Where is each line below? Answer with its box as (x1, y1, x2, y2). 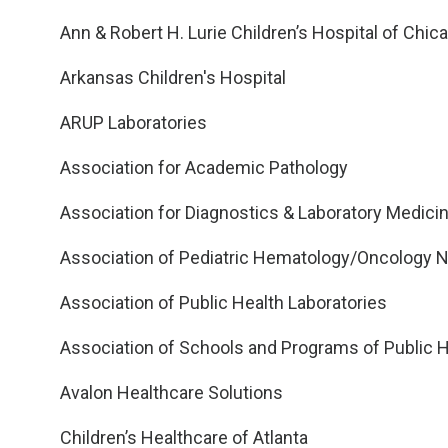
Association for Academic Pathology (60, 157, 348, 178)
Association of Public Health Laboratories (60, 292, 387, 313)
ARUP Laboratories (60, 112, 207, 133)
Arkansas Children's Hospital (60, 67, 286, 88)
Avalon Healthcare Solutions (60, 382, 283, 403)
